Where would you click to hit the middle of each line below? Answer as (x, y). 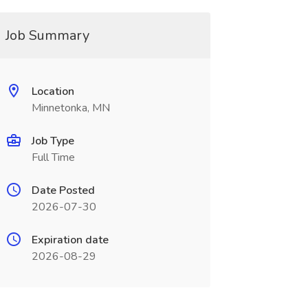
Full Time (53, 157)
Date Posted (63, 190)
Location (53, 91)
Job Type (53, 141)
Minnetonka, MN (70, 108)
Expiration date (70, 240)
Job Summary (47, 35)
